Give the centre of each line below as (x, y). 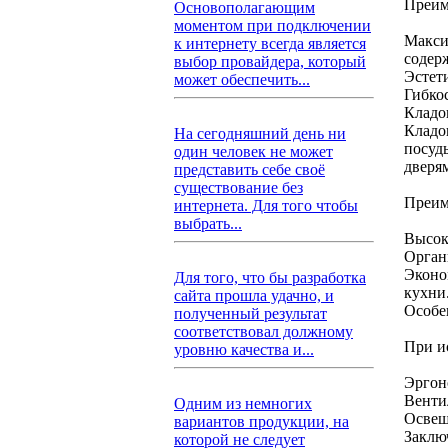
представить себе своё (249, 169)
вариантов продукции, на (261, 421)
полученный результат (250, 313)
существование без (238, 187)
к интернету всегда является (270, 43)
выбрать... (208, 223)
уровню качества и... (244, 349)
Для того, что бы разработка (270, 277)
